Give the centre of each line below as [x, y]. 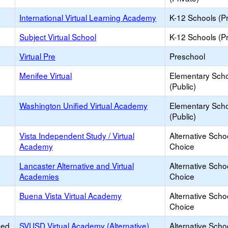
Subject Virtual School [58, 37]
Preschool [187, 56]
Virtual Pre [37, 56]
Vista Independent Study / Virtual [77, 135]
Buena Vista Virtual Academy [70, 195]
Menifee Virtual [46, 75]
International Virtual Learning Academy [88, 17]
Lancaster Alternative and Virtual [77, 165]
